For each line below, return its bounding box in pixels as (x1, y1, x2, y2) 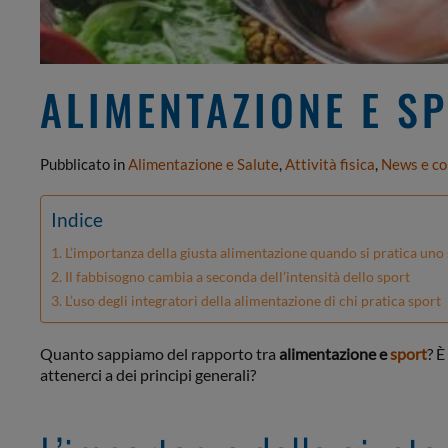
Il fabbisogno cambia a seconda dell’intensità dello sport (64, 268, 410, 285)
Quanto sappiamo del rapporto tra (40, 344, 279, 363)
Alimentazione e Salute (128, 155, 279, 173)
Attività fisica (285, 155, 375, 173)
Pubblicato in (40, 155, 128, 173)
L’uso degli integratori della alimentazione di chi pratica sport (64, 292, 441, 309)
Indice (51, 208, 103, 231)
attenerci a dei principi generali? (40, 365, 256, 384)
